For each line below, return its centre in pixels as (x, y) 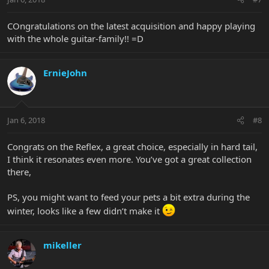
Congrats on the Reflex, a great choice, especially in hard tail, (132, 147)
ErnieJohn (65, 72)
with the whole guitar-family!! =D (75, 38)
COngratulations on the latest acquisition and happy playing (131, 26)
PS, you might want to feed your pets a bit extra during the (128, 197)
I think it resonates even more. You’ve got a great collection (129, 159)
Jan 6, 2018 (26, 120)
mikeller (62, 245)
